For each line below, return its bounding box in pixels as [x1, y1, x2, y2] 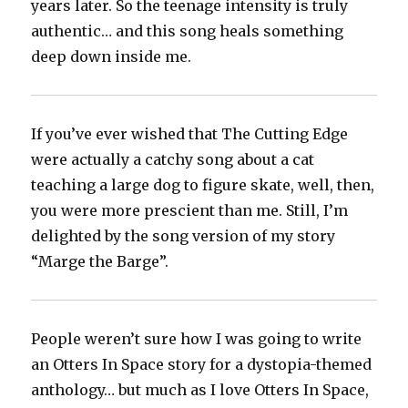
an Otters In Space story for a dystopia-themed [31, 355, 372, 374]
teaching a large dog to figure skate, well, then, [31, 176, 375, 195]
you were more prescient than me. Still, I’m [31, 201, 349, 220]
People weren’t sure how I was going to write [31, 330, 362, 349]
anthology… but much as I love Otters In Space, [31, 381, 370, 400]
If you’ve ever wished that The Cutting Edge [31, 125, 349, 144]
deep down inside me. [31, 47, 192, 66]
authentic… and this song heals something [31, 22, 344, 41]
